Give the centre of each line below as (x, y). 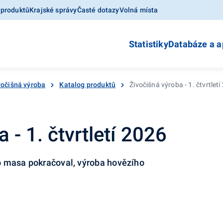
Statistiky (148, 44)
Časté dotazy (98, 10)
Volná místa (139, 10)
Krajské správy (53, 10)
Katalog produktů (88, 85)
